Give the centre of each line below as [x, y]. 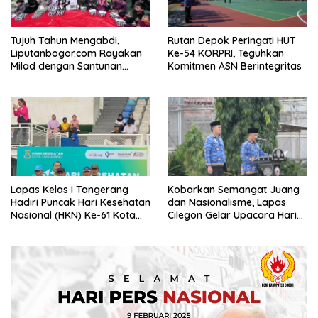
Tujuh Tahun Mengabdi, [65, 40]
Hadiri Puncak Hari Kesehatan [81, 202]
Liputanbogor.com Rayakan [76, 53]
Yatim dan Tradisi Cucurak [73, 79]
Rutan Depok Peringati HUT [232, 40]
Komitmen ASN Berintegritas [236, 66]
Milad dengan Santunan [66, 66]
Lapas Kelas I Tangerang [70, 189]
